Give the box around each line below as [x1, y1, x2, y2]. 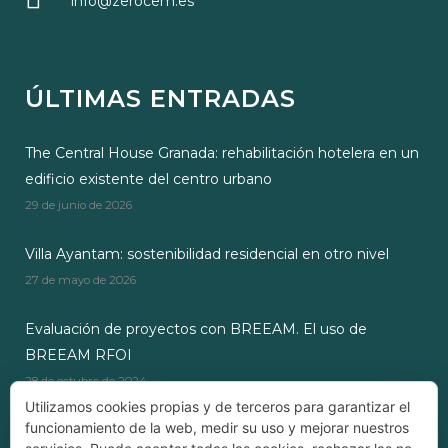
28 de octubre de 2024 [25, 374, 147, 389]
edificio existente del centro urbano [25, 170, 272, 189]
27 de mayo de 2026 [25, 273, 136, 288]
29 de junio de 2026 [25, 198, 132, 213]
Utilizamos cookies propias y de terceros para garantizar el [25, 398, 410, 415]
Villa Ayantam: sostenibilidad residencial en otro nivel [25, 245, 389, 264]
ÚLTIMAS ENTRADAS [25, 84, 296, 114]
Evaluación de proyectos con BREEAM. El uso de [25, 320, 367, 339]
